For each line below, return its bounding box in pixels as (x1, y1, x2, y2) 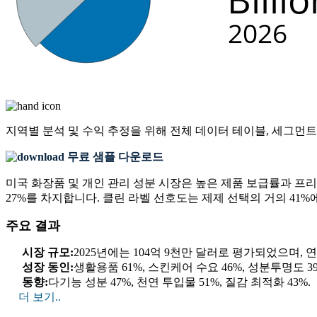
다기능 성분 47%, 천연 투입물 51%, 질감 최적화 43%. (48, 275, 311, 288)
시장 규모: (22, 246, 74, 258)
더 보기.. (18, 290, 61, 303)
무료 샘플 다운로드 (64, 150, 163, 163)
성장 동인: (22, 260, 74, 273)
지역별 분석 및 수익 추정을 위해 (6, 124, 170, 137)
